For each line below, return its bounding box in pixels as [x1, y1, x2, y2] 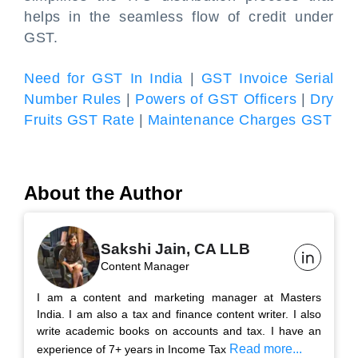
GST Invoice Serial [201, 70, 334, 86]
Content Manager [101, 259, 189, 272]
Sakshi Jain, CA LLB [101, 240, 250, 257]
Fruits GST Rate [24, 112, 135, 128]
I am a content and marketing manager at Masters [37, 291, 321, 304]
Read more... [229, 342, 302, 356]
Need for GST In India [24, 70, 183, 86]
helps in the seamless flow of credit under [24, 9, 334, 25]
